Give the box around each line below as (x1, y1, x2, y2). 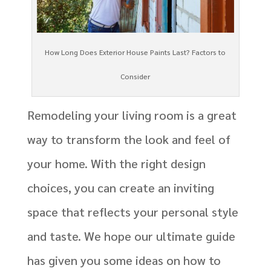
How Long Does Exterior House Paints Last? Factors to (45, 47, 226, 57)
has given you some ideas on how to (27, 252, 221, 268)
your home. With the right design (27, 155, 206, 171)
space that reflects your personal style (27, 203, 238, 220)
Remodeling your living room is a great (27, 106, 237, 123)
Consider (120, 71, 151, 81)
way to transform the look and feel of (27, 131, 230, 147)
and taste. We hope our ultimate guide (27, 227, 235, 244)
